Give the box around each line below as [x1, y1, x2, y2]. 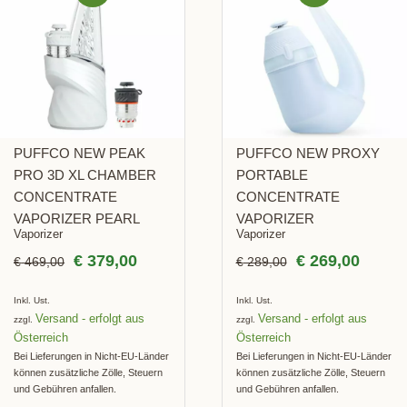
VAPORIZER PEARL [14, 211, 141, 227]
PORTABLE [235, 167, 308, 184]
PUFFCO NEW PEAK [14, 145, 146, 162]
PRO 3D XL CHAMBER [14, 167, 157, 184]
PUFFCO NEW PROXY [235, 145, 380, 162]
